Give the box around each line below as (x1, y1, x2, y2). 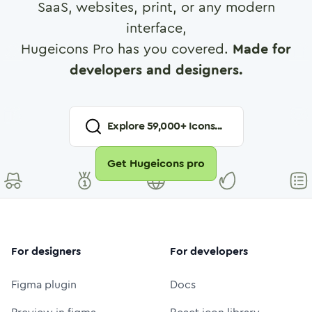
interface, (125, 17, 187, 38)
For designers (11, 242, 81, 259)
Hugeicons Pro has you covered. (21, 38, 228, 59)
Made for (233, 38, 291, 59)
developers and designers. (69, 59, 243, 80)
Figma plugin (11, 276, 77, 292)
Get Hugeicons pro (107, 155, 205, 171)
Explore (107, 117, 147, 134)
